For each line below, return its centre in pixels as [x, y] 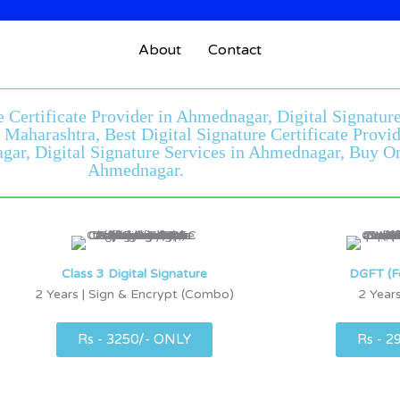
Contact [234, 50]
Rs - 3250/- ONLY [135, 339]
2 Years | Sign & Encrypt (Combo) [135, 294]
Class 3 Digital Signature [135, 273]
